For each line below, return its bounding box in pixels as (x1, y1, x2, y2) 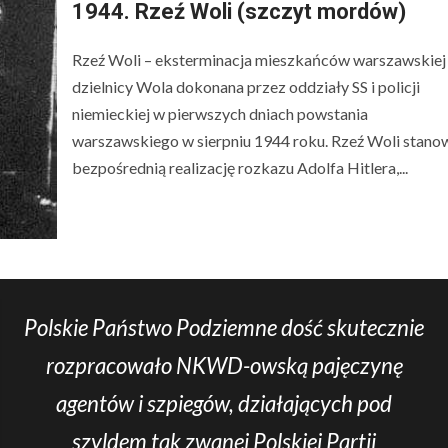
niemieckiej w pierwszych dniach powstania (71, 103, 368, 123)
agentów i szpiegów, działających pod (56, 390, 392, 417)
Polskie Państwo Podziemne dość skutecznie (24, 314, 424, 341)
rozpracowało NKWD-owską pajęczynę (45, 352, 403, 379)
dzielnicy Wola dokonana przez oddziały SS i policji (71, 76, 420, 96)
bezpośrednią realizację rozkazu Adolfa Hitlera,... (71, 157, 408, 177)
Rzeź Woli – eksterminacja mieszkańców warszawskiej (71, 49, 446, 69)
